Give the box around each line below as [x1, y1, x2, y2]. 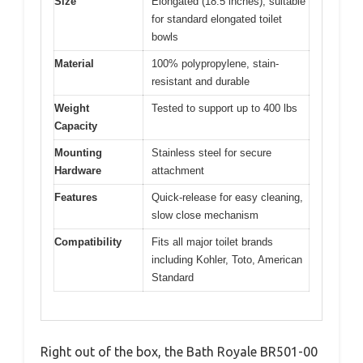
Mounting [54, 147, 102, 160]
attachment [152, 164, 204, 177]
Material [54, 58, 94, 70]
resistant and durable [152, 75, 250, 88]
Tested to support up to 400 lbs [152, 102, 297, 115]
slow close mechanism [152, 209, 258, 222]
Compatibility [54, 236, 122, 249]
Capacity [54, 120, 97, 133]
